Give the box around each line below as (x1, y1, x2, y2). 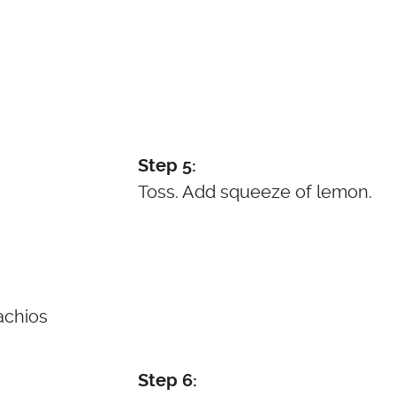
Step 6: (138, 370, 197, 392)
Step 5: (138, 156, 196, 177)
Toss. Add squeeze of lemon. (138, 181, 372, 203)
